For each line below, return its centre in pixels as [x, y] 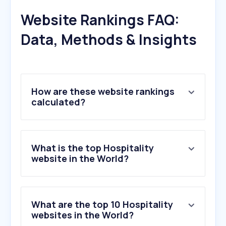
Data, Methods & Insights [109, 40]
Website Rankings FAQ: [100, 20]
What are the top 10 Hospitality [102, 205]
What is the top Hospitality [93, 148]
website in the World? [80, 159]
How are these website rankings [103, 92]
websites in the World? [82, 215]
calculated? [58, 102]
